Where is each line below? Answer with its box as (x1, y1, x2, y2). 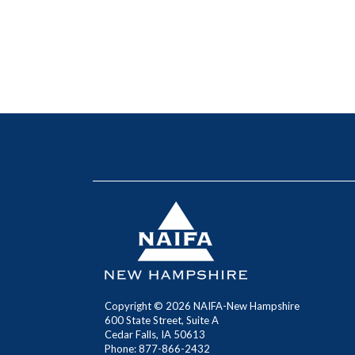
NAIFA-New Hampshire (191, 300, 300, 312)
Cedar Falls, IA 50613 (105, 328, 208, 341)
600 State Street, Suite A (105, 314, 219, 326)
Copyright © (105, 300, 166, 312)
